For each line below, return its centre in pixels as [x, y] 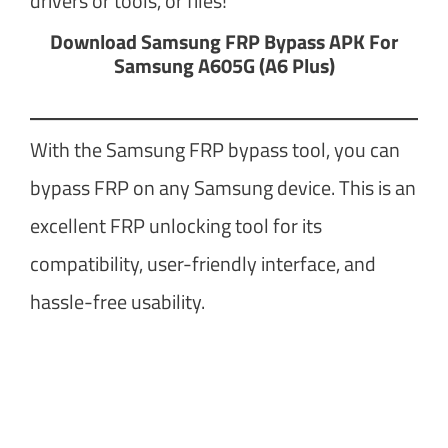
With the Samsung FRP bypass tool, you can [215, 149]
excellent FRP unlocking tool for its [176, 225]
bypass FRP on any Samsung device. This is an [223, 187]
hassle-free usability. [117, 301]
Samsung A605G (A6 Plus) [224, 65]
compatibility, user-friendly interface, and [203, 263]
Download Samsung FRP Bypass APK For [224, 41]
